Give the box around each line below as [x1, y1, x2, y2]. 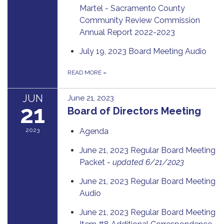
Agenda [79, 126, 108, 136]
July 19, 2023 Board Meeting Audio [79, 46, 206, 56]
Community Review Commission [79, 15, 200, 25]
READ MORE [67, 68, 103, 76]
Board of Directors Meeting [67, 104, 201, 117]
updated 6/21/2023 [112, 157, 184, 167]
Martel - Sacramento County [79, 3, 185, 13]
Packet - [79, 157, 112, 167]
